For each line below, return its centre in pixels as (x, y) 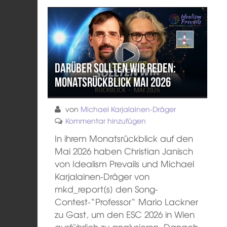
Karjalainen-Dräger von (102, 176)
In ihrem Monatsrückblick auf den (124, 138)
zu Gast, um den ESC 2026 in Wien (125, 214)
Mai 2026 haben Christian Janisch (124, 151)
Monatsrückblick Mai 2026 (113, 82)
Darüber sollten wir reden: (116, 68)
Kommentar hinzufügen (106, 121)
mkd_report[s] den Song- (107, 189)
